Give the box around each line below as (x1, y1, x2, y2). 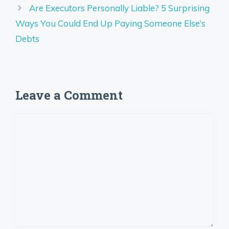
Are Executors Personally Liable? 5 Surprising (29, 3, 210, 14)
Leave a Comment (15, 87, 123, 104)
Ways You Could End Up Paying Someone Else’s (15, 18, 205, 29)
